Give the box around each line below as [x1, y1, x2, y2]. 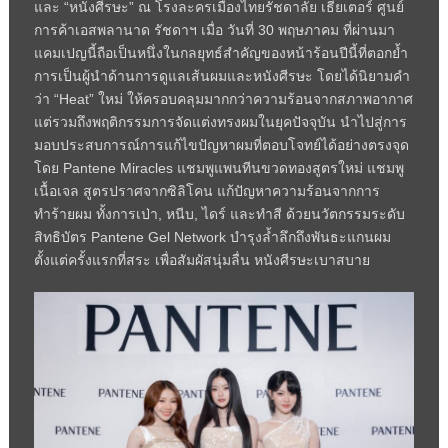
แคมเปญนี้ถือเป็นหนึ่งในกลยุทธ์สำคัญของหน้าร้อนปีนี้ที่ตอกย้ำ [33, 44, 408, 61]
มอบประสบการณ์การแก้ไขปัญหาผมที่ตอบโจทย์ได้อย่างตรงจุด [33, 136, 409, 153]
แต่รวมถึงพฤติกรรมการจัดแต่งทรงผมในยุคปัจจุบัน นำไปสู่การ [33, 113, 407, 130]
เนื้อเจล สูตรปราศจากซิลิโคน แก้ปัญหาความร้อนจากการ [33, 182, 380, 199]
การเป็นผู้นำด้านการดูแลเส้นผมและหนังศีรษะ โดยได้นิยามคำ [33, 67, 410, 84]
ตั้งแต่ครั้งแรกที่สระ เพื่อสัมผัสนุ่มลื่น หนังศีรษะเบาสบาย [33, 251, 370, 268]
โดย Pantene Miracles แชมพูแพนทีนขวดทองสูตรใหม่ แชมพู [33, 159, 404, 176]
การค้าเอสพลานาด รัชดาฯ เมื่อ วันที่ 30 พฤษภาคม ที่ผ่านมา [33, 21, 395, 38]
